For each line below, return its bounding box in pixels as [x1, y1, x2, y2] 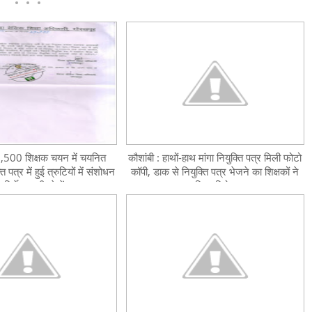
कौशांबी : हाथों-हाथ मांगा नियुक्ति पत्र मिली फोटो [128, 150, 302, 164]
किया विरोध [194, 178, 235, 192]
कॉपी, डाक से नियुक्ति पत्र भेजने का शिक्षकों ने [131, 164, 299, 178]
